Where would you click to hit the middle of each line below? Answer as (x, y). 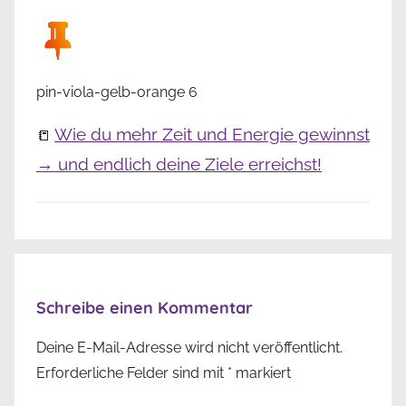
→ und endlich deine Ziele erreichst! (179, 164)
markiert (261, 373)
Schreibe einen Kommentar (145, 308)
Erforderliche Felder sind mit (132, 373)
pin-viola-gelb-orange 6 (117, 92)
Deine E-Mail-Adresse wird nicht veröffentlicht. (189, 348)
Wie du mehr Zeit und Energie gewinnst (212, 135)
